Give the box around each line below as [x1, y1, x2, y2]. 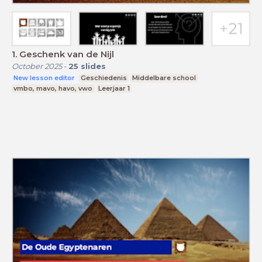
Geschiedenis [80, 74, 127, 82]
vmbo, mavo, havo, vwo [13, 84, 93, 93]
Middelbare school [132, 74, 196, 82]
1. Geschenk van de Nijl [12, 49, 114, 60]
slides [81, 61, 106, 71]
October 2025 [12, 61, 62, 71]
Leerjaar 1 [98, 84, 130, 93]
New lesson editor [13, 74, 75, 82]
